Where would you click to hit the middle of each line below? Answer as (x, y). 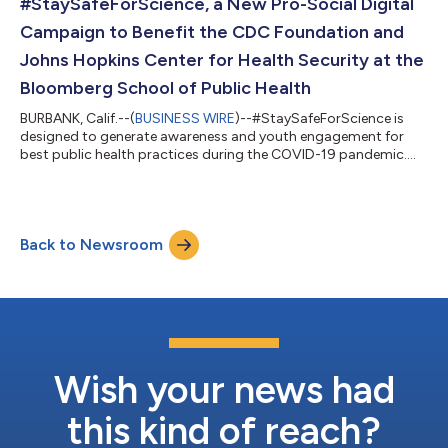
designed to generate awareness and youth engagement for (212, 137)
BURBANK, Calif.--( (77, 119)
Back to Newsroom (91, 245)
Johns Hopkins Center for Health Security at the (222, 60)
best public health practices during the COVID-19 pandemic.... (218, 155)
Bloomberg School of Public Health (165, 88)
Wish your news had (224, 390)
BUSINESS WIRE (185, 119)
